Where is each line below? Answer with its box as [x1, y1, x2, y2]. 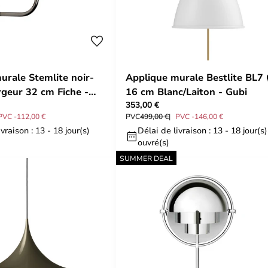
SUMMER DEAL [120, 153, 173, 163]
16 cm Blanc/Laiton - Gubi [126, 85, 247, 98]
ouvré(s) [138, 136, 169, 148]
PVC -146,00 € [175, 111, 223, 121]
